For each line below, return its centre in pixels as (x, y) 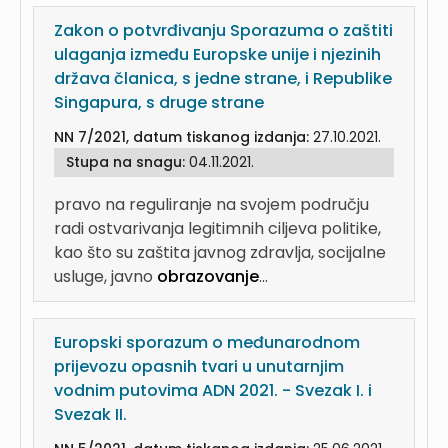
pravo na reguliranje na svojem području (211, 204)
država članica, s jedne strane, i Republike (223, 78)
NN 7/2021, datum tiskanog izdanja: (183, 137)
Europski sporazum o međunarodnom (207, 342)
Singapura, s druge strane (159, 102)
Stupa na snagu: (127, 162)
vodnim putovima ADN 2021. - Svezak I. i (213, 390)
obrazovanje (208, 276)
